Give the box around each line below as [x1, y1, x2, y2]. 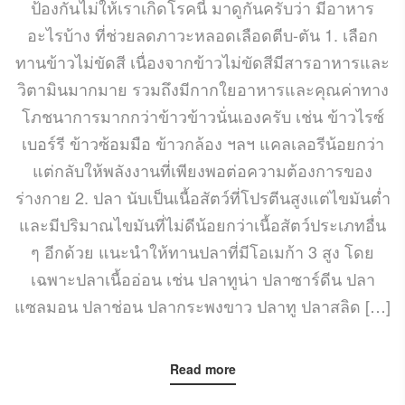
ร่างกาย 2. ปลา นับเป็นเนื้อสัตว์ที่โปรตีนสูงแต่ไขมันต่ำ [14, 184, 391, 209]
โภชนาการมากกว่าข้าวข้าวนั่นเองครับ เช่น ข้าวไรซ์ [21, 103, 384, 127]
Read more [169, 359, 236, 378]
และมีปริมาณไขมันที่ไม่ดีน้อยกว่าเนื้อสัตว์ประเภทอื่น [19, 212, 386, 236]
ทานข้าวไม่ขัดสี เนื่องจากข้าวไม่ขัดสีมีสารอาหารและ [15, 49, 390, 73]
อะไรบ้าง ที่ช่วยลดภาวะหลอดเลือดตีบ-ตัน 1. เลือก [27, 22, 378, 46]
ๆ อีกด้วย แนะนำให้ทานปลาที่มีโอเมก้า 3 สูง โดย [31, 239, 374, 263]
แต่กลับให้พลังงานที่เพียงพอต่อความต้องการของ [33, 157, 372, 182]
